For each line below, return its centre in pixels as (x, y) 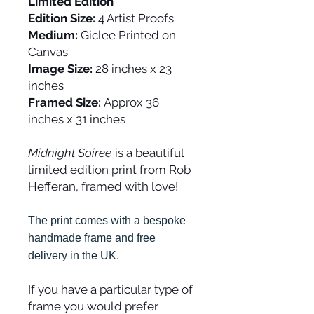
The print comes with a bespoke (107, 221)
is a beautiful (148, 153)
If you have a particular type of (110, 290)
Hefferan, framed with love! (103, 187)
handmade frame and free (92, 238)
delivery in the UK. (74, 256)
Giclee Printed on (127, 35)
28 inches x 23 (132, 69)
